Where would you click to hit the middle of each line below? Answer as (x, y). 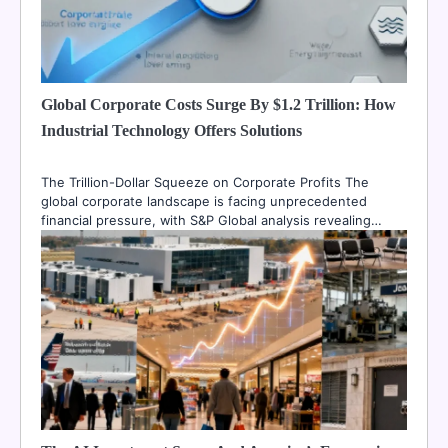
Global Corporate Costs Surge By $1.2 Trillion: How (218, 105)
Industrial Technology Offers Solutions (171, 131)
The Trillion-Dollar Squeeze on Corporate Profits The (205, 182)
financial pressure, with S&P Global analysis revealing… (211, 220)
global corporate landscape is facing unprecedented (204, 201)
